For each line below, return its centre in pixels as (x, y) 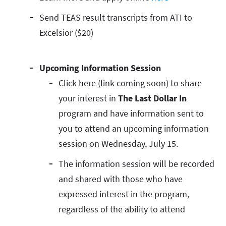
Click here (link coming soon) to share (130, 83)
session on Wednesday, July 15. (120, 144)
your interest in (88, 98)
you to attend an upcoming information (134, 128)
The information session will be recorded (136, 164)
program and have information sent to (131, 113)
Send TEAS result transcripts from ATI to (116, 17)
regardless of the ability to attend (124, 209)
